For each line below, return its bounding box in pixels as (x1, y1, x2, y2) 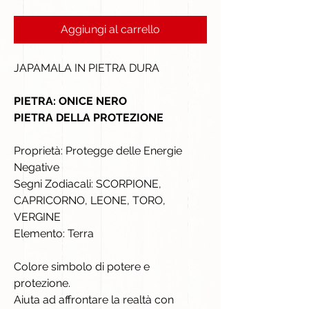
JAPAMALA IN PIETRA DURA (14, 61, 159, 74)
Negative (14, 160, 59, 174)
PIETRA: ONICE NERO (14, 94, 127, 108)
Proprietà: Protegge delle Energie (14, 143, 182, 157)
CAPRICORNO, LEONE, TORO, (14, 193, 166, 207)
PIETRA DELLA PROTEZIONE (14, 110, 163, 124)
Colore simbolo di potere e (14, 259, 150, 273)
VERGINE (14, 210, 61, 223)
